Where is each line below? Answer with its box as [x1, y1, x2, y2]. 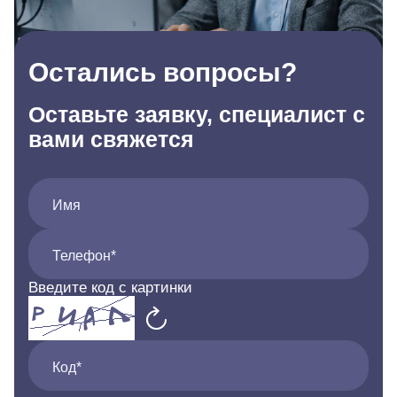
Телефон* [52, 248, 116, 263]
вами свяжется [28, 127, 194, 152]
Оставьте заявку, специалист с [28, 102, 365, 127]
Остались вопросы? [28, 58, 297, 87]
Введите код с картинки [28, 279, 192, 296]
